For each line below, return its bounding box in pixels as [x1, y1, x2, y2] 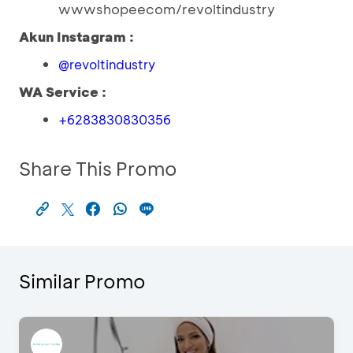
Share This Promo [19, 156, 177, 180]
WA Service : [19, 83, 106, 100]
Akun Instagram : [19, 28, 134, 45]
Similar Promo [19, 269, 146, 293]
